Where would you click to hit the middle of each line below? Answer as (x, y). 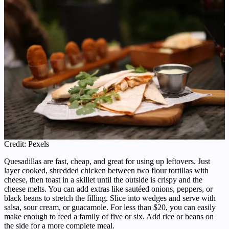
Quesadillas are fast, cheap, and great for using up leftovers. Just (107, 162)
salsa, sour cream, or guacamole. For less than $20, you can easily (110, 208)
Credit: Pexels (27, 144)
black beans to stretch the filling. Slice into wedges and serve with (110, 198)
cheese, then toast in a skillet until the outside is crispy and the (103, 180)
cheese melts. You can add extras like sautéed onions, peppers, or (108, 189)
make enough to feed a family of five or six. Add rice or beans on (109, 217)
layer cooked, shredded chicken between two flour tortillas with (106, 171)
